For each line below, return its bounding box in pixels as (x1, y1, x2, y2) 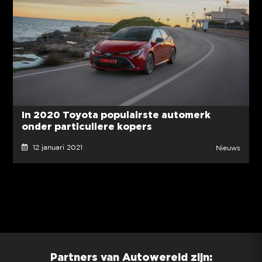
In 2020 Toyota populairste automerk (21, 109, 211, 120)
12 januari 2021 (27, 144, 82, 151)
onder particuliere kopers (21, 121, 152, 132)
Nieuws (216, 145, 241, 152)
